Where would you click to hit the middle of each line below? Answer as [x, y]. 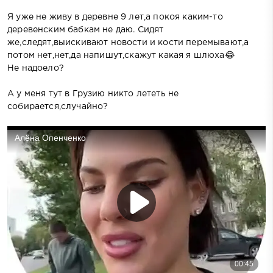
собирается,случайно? [58, 106]
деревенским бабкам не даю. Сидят [86, 30]
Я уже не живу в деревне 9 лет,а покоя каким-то [115, 17]
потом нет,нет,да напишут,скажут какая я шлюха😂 [121, 55]
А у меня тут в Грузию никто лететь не [93, 94]
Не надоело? [36, 68]
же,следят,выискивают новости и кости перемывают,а [128, 42]
